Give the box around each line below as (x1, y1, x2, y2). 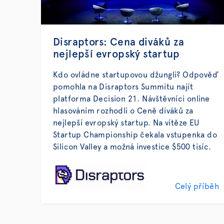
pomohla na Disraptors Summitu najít (53, 83, 193, 91)
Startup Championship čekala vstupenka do (53, 131, 217, 139)
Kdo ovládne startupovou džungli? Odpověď (53, 71, 218, 79)
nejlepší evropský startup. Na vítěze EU (53, 119, 199, 127)
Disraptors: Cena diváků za (53, 37, 184, 47)
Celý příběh (174, 182, 219, 190)
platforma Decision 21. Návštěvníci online (53, 95, 210, 103)
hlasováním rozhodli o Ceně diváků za (53, 107, 193, 115)
